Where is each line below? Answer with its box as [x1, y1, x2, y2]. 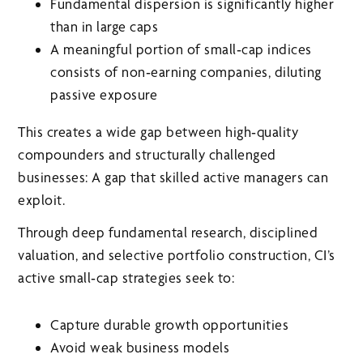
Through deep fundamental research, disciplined [18, 223, 318, 241]
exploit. [18, 190, 66, 208]
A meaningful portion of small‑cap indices [50, 40, 312, 58]
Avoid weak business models [50, 338, 230, 356]
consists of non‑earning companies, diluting [50, 62, 322, 80]
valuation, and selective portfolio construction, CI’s [18, 246, 335, 263]
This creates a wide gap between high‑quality [18, 122, 299, 140]
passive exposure [50, 85, 158, 103]
